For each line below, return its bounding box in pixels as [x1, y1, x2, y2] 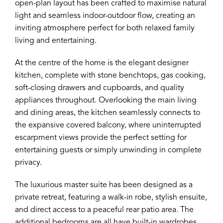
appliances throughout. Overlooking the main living [15, 97, 197, 105]
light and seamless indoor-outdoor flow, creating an [15, 12, 195, 20]
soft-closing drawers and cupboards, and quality [15, 84, 184, 92]
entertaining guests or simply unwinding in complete [15, 146, 202, 154]
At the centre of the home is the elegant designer [15, 59, 189, 67]
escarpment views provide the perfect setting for [15, 134, 187, 142]
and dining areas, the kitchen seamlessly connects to [15, 109, 200, 117]
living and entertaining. [15, 37, 97, 45]
